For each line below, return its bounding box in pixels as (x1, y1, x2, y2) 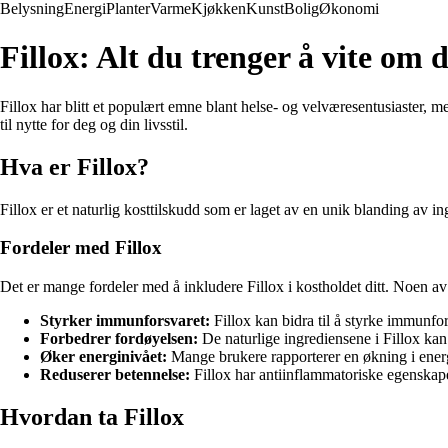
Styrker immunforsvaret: (40, 312, 210, 330)
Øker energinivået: (40, 348, 167, 366)
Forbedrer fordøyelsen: (40, 330, 198, 348)
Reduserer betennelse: (40, 366, 190, 384)
